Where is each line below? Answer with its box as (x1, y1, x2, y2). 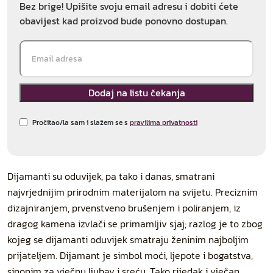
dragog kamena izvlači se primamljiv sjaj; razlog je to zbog (7, 216, 263, 231)
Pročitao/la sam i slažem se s (32, 117, 130, 128)
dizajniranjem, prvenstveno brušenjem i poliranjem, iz (7, 200, 241, 215)
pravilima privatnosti (130, 117, 197, 128)
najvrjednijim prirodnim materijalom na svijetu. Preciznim (7, 185, 258, 199)
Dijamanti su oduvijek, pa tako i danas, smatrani (7, 169, 214, 183)
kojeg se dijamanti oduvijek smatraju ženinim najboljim (7, 232, 249, 247)
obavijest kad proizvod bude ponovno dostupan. (19, 13, 228, 28)
